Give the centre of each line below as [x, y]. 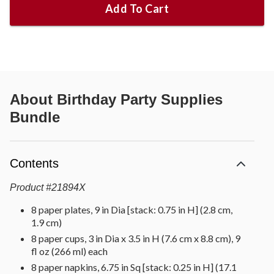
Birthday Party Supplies [140, 100]
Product [27, 188]
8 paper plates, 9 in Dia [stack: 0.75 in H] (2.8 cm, [132, 210]
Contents [34, 164]
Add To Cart [137, 9]
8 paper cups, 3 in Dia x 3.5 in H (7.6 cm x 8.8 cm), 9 [136, 239]
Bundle [35, 117]
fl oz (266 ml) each [69, 251]
